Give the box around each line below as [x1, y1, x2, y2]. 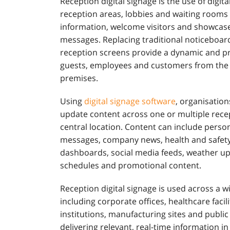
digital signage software [84, 95, 176, 107]
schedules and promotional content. [60, 160, 201, 171]
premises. [60, 72, 98, 84]
